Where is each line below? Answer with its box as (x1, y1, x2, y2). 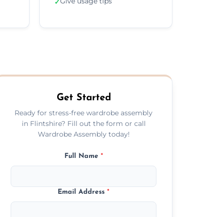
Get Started (56, 93, 111, 103)
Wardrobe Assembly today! (37, 129, 130, 139)
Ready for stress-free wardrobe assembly (15, 108, 153, 117)
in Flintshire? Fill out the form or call (21, 119, 146, 128)
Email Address (58, 188, 108, 196)
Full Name (64, 152, 101, 160)
